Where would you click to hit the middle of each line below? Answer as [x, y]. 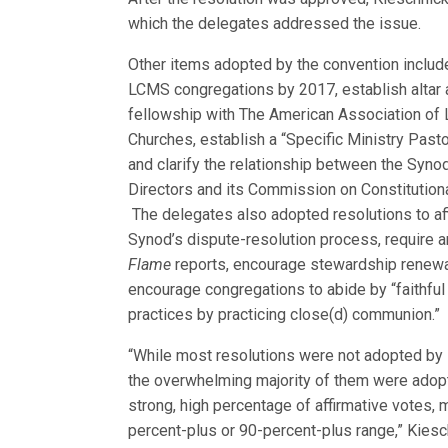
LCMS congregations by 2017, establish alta [282, 89]
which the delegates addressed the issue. [275, 23]
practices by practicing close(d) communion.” [284, 314]
